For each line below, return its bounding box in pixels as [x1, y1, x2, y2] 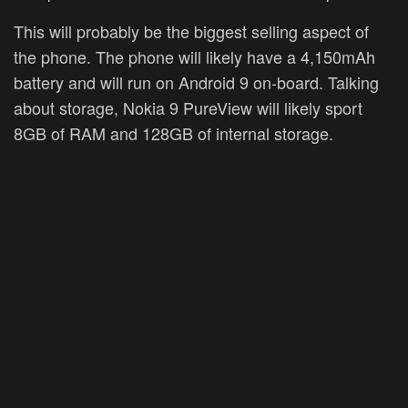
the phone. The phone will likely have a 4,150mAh [14, 44, 375, 68]
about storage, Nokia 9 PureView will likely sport [14, 95, 362, 119]
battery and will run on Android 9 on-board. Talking [14, 69, 379, 94]
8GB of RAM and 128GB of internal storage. [14, 120, 333, 145]
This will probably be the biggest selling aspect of [14, 18, 369, 43]
